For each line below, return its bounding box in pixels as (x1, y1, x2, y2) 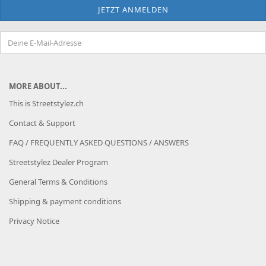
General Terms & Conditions (9, 176, 107, 187)
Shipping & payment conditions (9, 196, 121, 207)
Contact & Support (9, 118, 75, 128)
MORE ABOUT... (9, 81, 67, 91)
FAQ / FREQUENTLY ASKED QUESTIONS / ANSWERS (9, 137, 189, 148)
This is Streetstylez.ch (9, 98, 84, 109)
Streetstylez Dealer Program (9, 157, 108, 167)
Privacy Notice (9, 216, 59, 226)
